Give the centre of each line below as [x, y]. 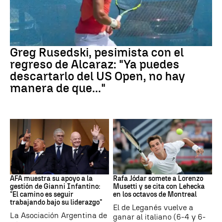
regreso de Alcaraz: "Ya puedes [95, 64]
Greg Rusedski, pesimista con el [97, 52]
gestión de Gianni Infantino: [55, 187]
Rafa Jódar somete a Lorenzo [158, 179]
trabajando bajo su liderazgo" [56, 203]
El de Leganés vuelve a [153, 208]
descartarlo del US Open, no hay [98, 76]
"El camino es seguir [42, 195]
